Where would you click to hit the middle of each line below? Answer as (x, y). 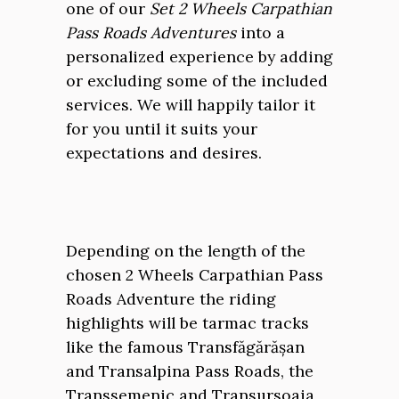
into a (261, 33)
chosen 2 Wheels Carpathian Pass (195, 275)
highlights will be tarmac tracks (187, 323)
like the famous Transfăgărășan (185, 347)
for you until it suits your (162, 129)
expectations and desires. (164, 153)
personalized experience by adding (199, 57)
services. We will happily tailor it (191, 105)
